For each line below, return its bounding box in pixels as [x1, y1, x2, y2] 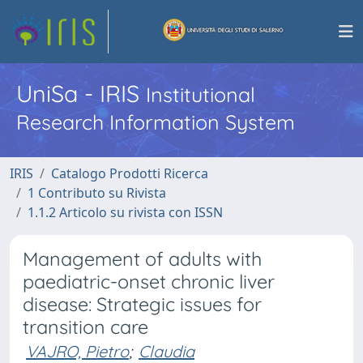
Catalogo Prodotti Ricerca [51, 164, 208, 182]
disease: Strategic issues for [23, 293, 262, 316]
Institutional [146, 82, 255, 107]
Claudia [139, 341, 194, 361]
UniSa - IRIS [16, 79, 146, 108]
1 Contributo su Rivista [28, 184, 166, 202]
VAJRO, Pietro [26, 341, 129, 361]
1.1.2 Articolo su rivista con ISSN [28, 203, 223, 221]
